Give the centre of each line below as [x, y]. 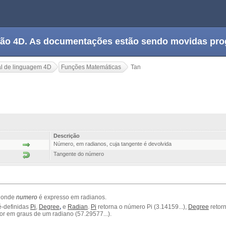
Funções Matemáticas [91, 67]
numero [27, 197]
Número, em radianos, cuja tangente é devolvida [112, 144]
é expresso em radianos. [72, 197]
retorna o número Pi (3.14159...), [142, 207]
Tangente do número [79, 154]
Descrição [67, 136]
